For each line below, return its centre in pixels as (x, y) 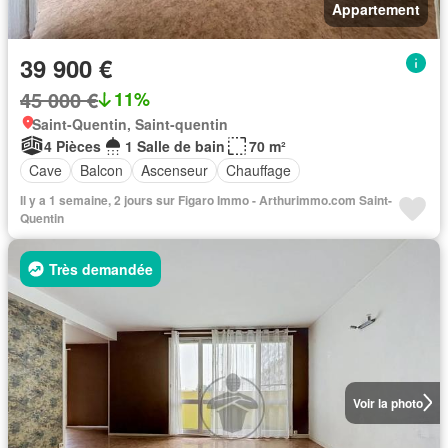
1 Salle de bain (175, 145)
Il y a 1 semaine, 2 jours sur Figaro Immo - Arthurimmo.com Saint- (206, 199)
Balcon (101, 170)
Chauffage (258, 170)
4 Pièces (72, 145)
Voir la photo (387, 402)
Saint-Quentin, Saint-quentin (130, 123)
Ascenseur (174, 170)
